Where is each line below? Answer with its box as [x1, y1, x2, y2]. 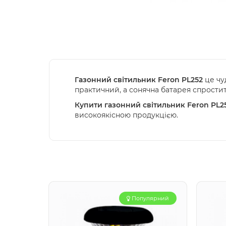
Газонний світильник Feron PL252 [75, 75, 203, 84]
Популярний [132, 195, 169, 202]
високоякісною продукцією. [75, 110, 178, 120]
